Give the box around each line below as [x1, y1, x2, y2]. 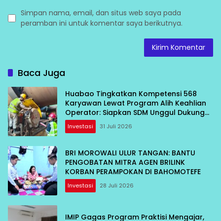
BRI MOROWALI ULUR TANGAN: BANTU [65, 148, 195, 158]
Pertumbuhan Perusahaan [65, 117, 159, 127]
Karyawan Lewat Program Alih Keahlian [65, 98, 206, 109]
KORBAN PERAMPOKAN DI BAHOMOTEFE [65, 167, 201, 177]
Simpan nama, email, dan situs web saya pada [21, 7, 181, 18]
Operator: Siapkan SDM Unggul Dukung [65, 108, 205, 118]
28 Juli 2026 [100, 182, 134, 190]
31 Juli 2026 [100, 122, 132, 131]
